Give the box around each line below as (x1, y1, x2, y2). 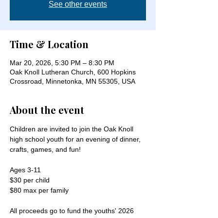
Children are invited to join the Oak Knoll (10, 125, 135, 133)
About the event (10, 103, 84, 116)
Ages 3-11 (10, 166, 41, 174)
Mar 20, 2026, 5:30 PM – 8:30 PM (10, 59, 114, 67)
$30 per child (10, 176, 50, 184)
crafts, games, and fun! (10, 145, 81, 153)
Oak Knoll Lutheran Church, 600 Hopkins (10, 68, 136, 76)
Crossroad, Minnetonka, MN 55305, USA (10, 77, 135, 85)
